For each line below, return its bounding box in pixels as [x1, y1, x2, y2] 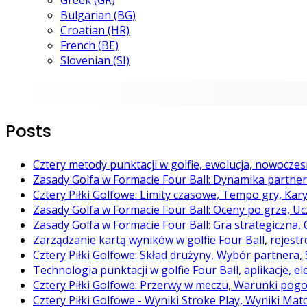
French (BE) [60, 38, 119, 53]
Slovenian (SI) [60, 53, 130, 68]
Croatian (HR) [60, 23, 130, 38]
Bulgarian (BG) [60, 8, 136, 23]
